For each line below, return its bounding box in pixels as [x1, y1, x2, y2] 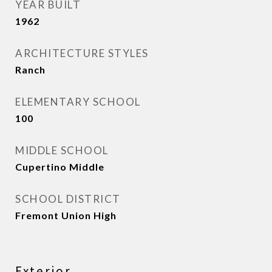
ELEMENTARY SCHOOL [15, 95, 141, 108]
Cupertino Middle [15, 161, 104, 172]
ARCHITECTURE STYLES [15, 47, 149, 59]
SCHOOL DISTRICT [15, 192, 121, 205]
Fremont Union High [15, 209, 117, 221]
